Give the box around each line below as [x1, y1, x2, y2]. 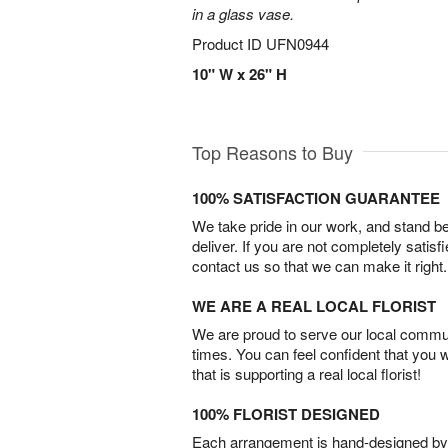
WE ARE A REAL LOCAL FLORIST [192, 295, 436, 318]
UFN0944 [266, 33, 329, 54]
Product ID [192, 33, 266, 54]
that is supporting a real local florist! [192, 363, 421, 385]
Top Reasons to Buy [192, 139, 353, 166]
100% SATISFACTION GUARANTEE [192, 187, 440, 210]
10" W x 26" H [192, 63, 287, 85]
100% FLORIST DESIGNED [192, 403, 380, 426]
